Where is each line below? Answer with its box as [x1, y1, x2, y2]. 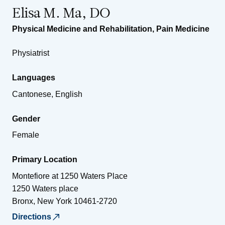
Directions [12, 212, 51, 221]
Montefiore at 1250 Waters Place [12, 171, 128, 180]
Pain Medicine [156, 24, 209, 33]
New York [37, 196, 72, 205]
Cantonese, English [12, 89, 82, 98]
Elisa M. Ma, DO [12, 7, 110, 21]
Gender [12, 114, 40, 123]
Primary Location [12, 155, 77, 164]
